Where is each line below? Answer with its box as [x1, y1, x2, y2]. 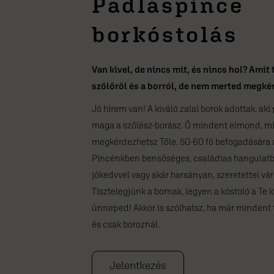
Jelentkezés [109, 258, 166, 272]
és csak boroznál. [92, 218, 160, 229]
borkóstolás [92, 20, 238, 47]
